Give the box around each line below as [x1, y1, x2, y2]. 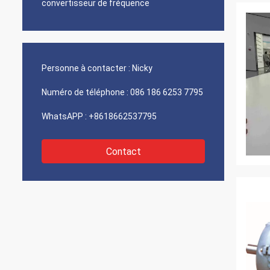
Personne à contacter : [42, 63, 130, 73]
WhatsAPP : [42, 111, 87, 121]
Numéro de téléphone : [42, 87, 128, 97]
